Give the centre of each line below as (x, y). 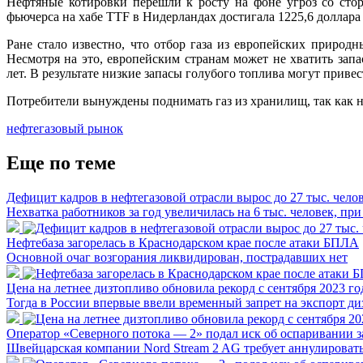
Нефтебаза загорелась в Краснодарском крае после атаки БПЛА (183, 242)
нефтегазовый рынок (65, 128)
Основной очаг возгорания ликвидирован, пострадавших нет (177, 257)
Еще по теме (61, 162)
